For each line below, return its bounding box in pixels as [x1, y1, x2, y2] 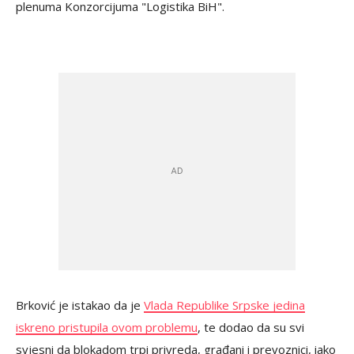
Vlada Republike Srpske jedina [144, 297, 305, 313]
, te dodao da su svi [198, 319, 304, 335]
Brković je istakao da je [16, 297, 144, 313]
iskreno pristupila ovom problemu [16, 319, 198, 335]
